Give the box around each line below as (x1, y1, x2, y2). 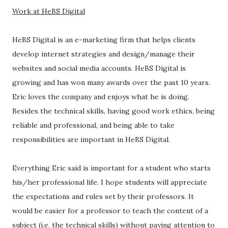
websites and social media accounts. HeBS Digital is (12, 64, 186, 73)
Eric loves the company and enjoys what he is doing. (12, 92, 189, 101)
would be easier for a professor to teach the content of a (12, 206, 208, 215)
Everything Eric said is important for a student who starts (12, 163, 211, 173)
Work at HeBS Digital (12, 7, 85, 16)
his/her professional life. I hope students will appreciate (12, 178, 207, 187)
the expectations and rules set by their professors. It (12, 192, 194, 201)
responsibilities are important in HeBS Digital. (12, 135, 170, 144)
